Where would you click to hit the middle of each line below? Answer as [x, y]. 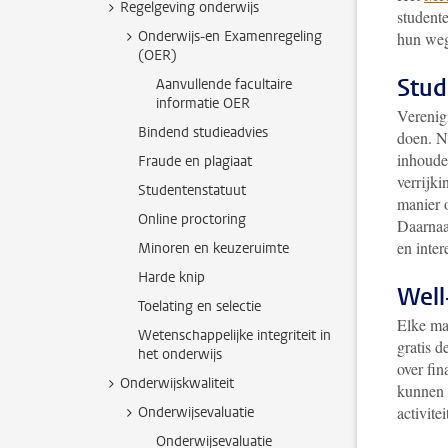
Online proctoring [192, 219]
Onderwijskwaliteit [177, 383]
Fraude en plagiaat [195, 161]
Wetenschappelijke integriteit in [234, 335]
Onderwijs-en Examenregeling [230, 36]
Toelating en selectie [199, 306]
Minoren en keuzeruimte [213, 248]
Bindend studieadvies [203, 132]
